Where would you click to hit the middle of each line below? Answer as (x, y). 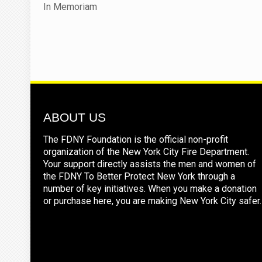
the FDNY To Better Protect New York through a (139, 176)
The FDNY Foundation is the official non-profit (136, 139)
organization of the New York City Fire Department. (146, 151)
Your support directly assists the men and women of (150, 164)
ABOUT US (75, 117)
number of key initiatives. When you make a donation (150, 188)
